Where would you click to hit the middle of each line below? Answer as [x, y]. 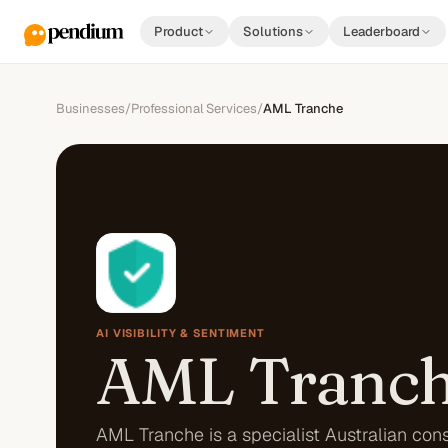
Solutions [273, 31]
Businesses [90, 108]
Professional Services [194, 108]
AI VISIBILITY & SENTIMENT [180, 333]
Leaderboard [381, 31]
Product [178, 31]
